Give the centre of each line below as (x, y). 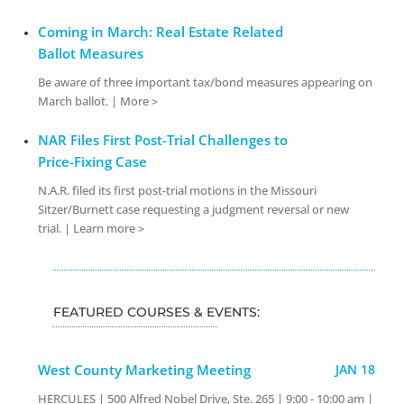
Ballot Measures (91, 53)
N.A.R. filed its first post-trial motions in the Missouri (178, 190)
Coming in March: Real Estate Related (161, 31)
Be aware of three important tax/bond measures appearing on (206, 82)
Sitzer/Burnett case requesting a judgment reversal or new (194, 209)
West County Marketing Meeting (145, 369)
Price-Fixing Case (93, 161)
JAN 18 (355, 369)
